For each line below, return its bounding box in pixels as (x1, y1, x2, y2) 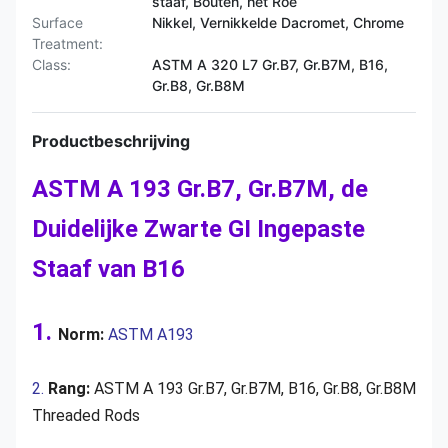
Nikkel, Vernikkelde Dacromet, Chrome (152, 14, 404, 31)
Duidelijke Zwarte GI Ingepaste (32, 215, 365, 243)
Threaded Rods (32, 406, 140, 425)
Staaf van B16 (32, 255, 185, 283)
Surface (32, 14, 83, 31)
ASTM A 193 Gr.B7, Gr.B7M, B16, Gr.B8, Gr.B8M (94, 379, 416, 398)
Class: (32, 56, 71, 73)
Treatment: (32, 35, 103, 52)
